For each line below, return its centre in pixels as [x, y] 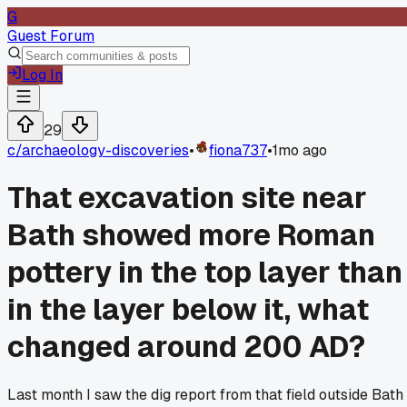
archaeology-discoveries [105, 150]
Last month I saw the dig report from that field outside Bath [205, 394]
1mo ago [300, 150]
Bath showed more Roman [191, 235]
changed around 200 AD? [186, 347]
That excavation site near [187, 198]
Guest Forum [51, 36]
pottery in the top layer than [205, 273]
